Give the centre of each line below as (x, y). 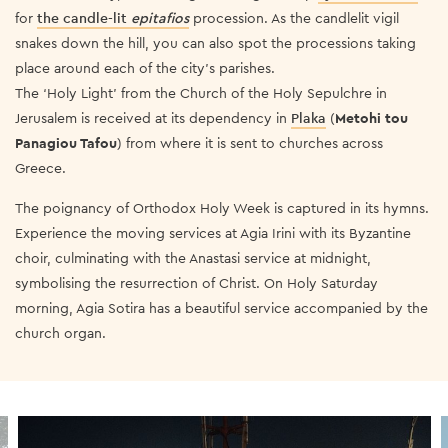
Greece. (42, 167)
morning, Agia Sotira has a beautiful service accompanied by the (221, 307)
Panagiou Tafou (66, 142)
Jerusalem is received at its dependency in (153, 117)
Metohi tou (371, 117)
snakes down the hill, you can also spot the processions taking (215, 42)
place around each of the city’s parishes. (147, 67)
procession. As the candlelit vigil (294, 17)
